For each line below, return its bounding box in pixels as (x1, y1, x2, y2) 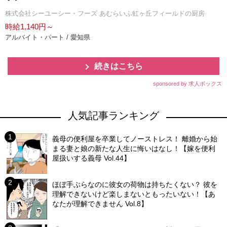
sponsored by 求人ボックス (153, 81, 222, 87)
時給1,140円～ (5, 22, 54, 31)
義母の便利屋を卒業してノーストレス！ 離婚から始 (52, 135, 218, 143)
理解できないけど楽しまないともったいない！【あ (52, 190, 216, 199)
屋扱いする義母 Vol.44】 (52, 154, 131, 163)
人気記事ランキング (68, 110, 159, 122)
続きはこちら (94, 62, 143, 71)
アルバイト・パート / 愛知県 (5, 33, 90, 42)
